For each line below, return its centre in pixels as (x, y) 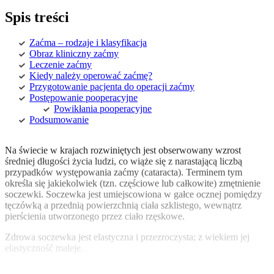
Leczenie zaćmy (61, 65)
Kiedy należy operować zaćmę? (91, 76)
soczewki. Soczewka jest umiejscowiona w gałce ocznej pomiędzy (133, 194)
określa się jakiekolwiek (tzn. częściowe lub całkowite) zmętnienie (133, 183)
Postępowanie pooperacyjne (83, 98)
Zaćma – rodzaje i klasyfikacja (88, 43)
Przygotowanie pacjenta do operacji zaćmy (112, 87)
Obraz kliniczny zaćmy (74, 54)
